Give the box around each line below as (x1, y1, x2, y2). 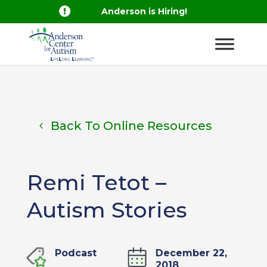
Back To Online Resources (50, 119, 212, 133)
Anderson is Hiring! (101, 6, 188, 17)
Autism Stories (26, 197, 187, 223)
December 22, (156, 247, 228, 259)
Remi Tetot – (26, 169, 166, 195)
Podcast (54, 247, 97, 259)
